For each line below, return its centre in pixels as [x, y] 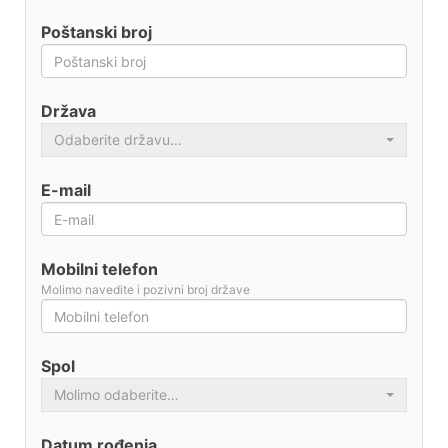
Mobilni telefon [99, 269]
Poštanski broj [96, 32]
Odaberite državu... [118, 139]
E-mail [66, 190]
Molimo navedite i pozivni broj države [145, 289]
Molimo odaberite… [116, 394]
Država [68, 111]
